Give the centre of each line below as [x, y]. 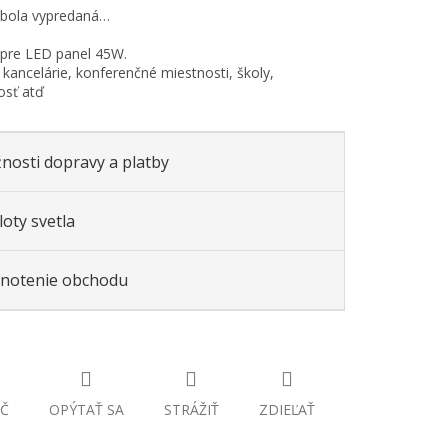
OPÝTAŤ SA [86, 410]
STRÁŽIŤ [191, 410]
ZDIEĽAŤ [286, 410]
